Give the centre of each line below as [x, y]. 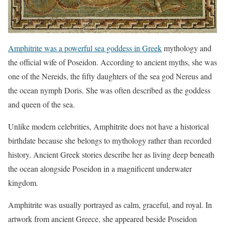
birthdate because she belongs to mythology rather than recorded [110, 141]
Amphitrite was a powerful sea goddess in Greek [85, 48]
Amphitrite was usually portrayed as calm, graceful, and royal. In [110, 205]
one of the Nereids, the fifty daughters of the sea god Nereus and [110, 76]
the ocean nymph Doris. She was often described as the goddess [109, 90]
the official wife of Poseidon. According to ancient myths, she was [113, 62]
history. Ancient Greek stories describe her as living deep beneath [111, 155]
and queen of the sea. [41, 104]
